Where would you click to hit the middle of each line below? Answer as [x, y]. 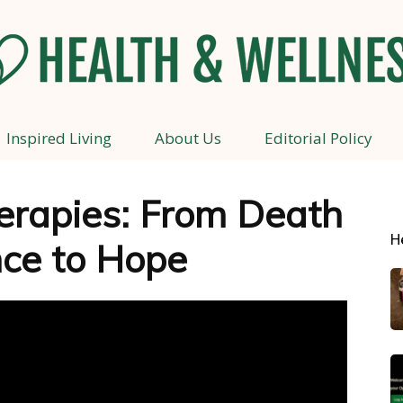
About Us [188, 138]
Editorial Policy [318, 138]
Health [220, 144]
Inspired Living [58, 138]
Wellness [227, 378]
